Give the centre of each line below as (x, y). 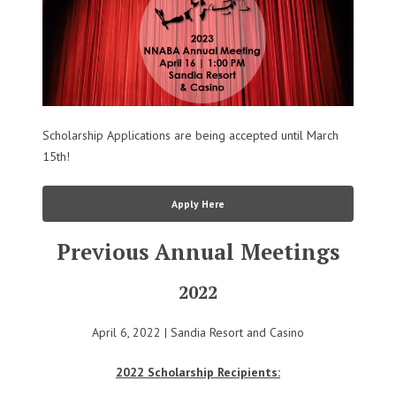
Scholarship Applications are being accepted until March (190, 135)
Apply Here (198, 203)
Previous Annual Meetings (198, 251)
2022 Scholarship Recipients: (198, 372)
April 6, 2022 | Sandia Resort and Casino (198, 332)
